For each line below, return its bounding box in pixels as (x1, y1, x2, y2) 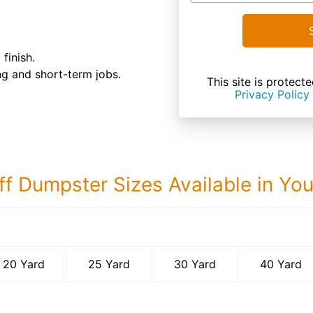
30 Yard (174, 257, 217, 271)
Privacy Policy (235, 87, 310, 101)
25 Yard (88, 257, 131, 271)
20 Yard (2, 257, 45, 271)
